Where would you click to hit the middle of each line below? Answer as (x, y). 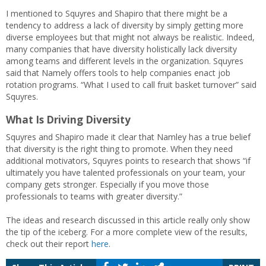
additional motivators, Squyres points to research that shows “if (128, 160)
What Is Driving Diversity (68, 119)
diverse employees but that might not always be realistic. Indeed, (130, 37)
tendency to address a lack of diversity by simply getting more (125, 25)
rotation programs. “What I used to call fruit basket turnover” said (131, 84)
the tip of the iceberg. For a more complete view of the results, (127, 232)
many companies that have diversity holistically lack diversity (121, 49)
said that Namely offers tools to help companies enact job (118, 72)
